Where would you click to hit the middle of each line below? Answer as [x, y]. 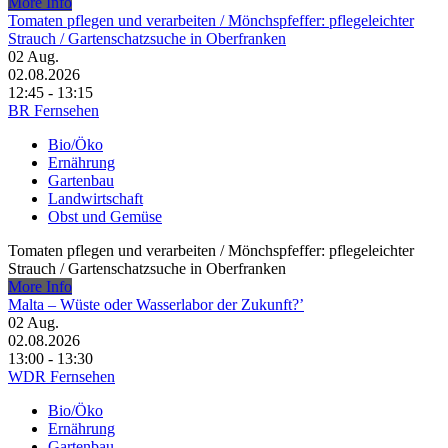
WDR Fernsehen [61, 377]
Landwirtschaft [95, 199]
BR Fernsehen [53, 111]
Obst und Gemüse [105, 217]
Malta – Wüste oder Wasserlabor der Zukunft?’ [156, 305]
